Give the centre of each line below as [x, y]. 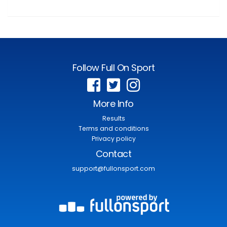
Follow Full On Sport [113, 67]
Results [113, 118]
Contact [113, 154]
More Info [113, 103]
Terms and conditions [113, 128]
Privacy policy [113, 138]
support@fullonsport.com [113, 168]
